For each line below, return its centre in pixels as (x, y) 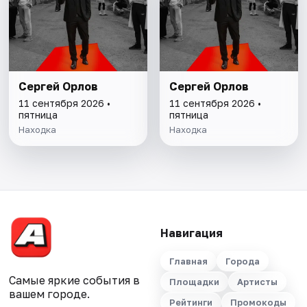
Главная (188, 261)
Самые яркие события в (75, 281)
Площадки (194, 282)
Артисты (257, 282)
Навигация (191, 233)
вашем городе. (50, 294)
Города (242, 261)
